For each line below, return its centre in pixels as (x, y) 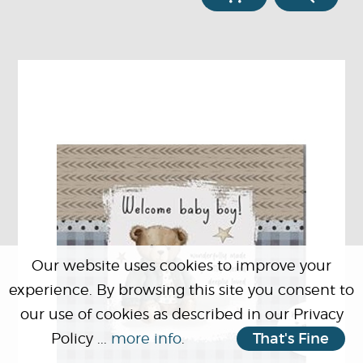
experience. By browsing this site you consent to (181, 290)
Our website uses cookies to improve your (181, 265)
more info (147, 338)
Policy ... (81, 338)
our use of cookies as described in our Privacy (181, 314)
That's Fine (290, 339)
